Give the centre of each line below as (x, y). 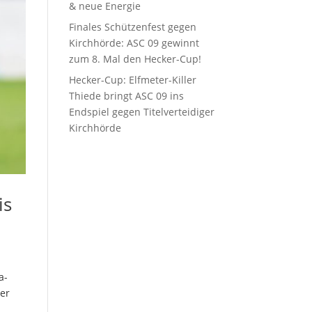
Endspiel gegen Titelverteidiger (141, 112)
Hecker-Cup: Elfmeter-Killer (132, 80)
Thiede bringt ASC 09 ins (126, 96)
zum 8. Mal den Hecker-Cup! (135, 59)
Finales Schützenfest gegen (132, 27)
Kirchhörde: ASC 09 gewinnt (134, 43)
